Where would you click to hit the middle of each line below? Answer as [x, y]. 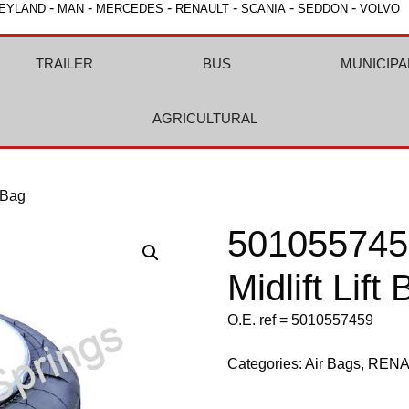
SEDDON [323, 9]
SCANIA [263, 9]
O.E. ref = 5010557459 [301, 320]
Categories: [267, 364]
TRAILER [64, 63]
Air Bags [333, 364]
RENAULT [202, 9]
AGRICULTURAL [204, 118]
